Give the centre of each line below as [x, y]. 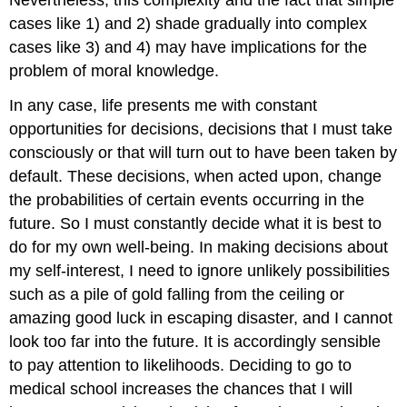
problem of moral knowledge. [114, 70]
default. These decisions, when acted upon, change [196, 177]
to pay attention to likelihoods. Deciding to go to [181, 366]
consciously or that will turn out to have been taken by [203, 153]
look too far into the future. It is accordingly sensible [195, 342]
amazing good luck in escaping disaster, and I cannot [201, 318]
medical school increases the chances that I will [181, 389]
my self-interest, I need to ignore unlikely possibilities [200, 271]
